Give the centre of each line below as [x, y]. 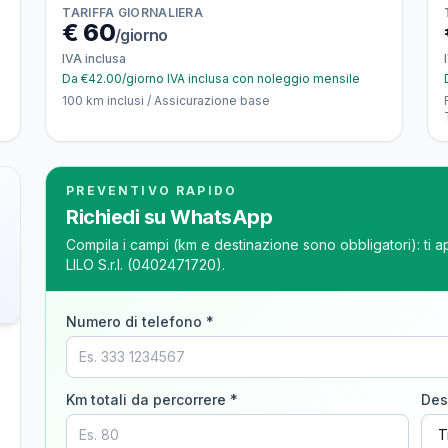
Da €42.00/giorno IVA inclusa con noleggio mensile [211, 78]
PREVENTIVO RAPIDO [152, 190]
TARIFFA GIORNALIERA [133, 12]
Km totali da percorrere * [152, 399]
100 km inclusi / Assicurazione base [166, 100]
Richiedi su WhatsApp [169, 217]
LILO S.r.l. [95, 264]
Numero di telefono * [140, 321]
